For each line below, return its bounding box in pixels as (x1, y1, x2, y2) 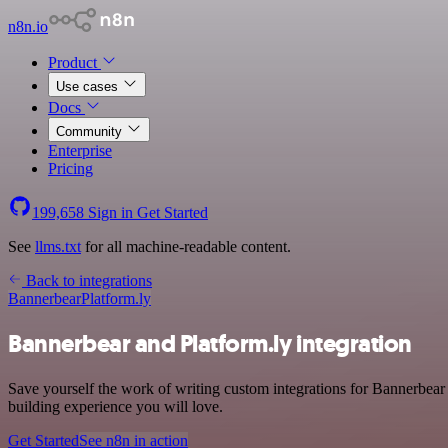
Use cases (56, 79, 122, 94)
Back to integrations (22, 272, 152, 289)
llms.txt (35, 238, 81, 255)
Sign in (84, 204, 137, 221)
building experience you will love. (8, 397, 223, 415)
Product (48, 54, 101, 71)
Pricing (48, 160, 93, 177)
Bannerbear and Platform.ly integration (8, 327, 412, 360)
